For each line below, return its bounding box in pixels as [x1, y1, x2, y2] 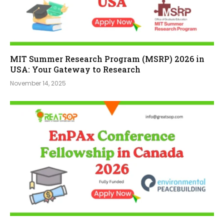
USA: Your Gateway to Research [10, 64, 140, 75]
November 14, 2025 [10, 79, 66, 88]
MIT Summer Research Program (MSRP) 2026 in [10, 53, 204, 64]
